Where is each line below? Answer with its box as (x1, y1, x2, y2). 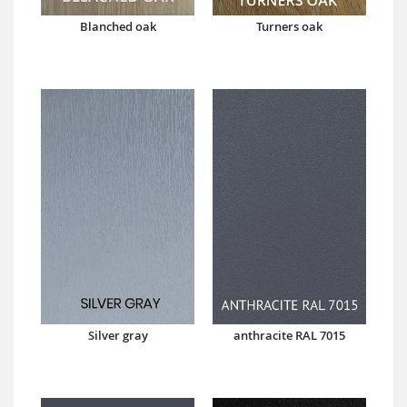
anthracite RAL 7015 (233, 326, 345, 343)
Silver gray (87, 326, 148, 343)
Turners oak (256, 17, 323, 35)
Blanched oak (79, 17, 156, 35)
